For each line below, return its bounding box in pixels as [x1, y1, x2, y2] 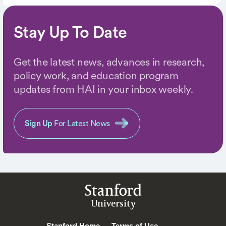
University [84, 195, 142, 213]
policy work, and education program [14, 68, 179, 82]
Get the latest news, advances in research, [14, 54, 205, 69]
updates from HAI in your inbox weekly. [14, 82, 194, 96]
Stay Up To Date [14, 21, 127, 42]
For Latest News [52, 118, 110, 128]
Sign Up [25, 118, 52, 128]
